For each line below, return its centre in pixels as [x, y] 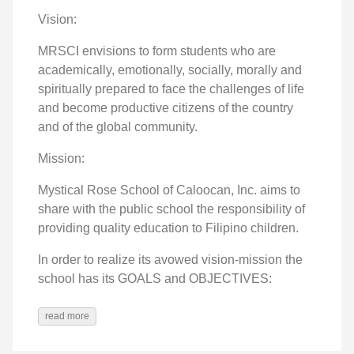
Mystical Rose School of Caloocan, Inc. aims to [169, 190]
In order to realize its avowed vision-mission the [170, 260]
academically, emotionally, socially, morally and [170, 70]
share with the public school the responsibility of [171, 209]
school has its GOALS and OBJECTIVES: [155, 279]
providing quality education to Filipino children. [168, 228]
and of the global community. [118, 127]
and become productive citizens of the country [166, 108]
